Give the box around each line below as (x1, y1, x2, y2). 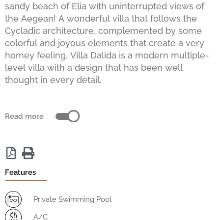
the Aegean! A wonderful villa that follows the (5, 13, 197, 24)
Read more (5, 111, 44, 120)
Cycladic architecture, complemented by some (5, 26, 202, 36)
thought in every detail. (5, 75, 102, 85)
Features (5, 168, 36, 177)
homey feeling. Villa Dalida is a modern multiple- (5, 50, 209, 61)
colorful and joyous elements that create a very (5, 38, 204, 49)
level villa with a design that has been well (5, 62, 183, 73)
